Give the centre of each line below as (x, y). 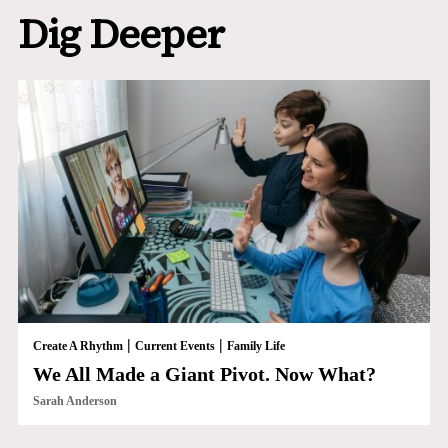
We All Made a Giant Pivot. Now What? (204, 373)
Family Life (255, 345)
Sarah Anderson (74, 400)
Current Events (174, 345)
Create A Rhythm (77, 345)
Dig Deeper (120, 34)
